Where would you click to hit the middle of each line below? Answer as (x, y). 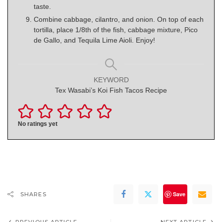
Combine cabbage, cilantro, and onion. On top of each (119, 19)
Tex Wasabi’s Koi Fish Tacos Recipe (111, 90)
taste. (42, 6)
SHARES (33, 194)
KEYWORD (111, 80)
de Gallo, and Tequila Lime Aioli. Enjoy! (94, 40)
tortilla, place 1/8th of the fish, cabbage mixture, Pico (116, 29)
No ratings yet (38, 124)
